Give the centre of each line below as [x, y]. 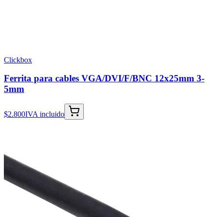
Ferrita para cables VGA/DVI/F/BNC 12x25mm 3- [104, 78]
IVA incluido [45, 114]
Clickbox [18, 60]
